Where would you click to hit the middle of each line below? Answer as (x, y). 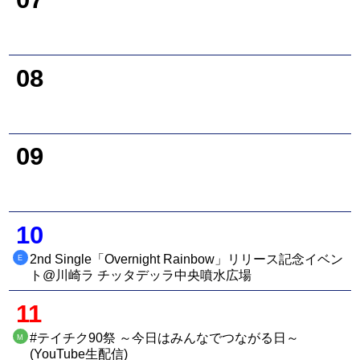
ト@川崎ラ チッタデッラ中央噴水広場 (141, 275)
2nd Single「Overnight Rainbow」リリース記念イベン (187, 259)
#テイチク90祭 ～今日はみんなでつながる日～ (165, 337)
